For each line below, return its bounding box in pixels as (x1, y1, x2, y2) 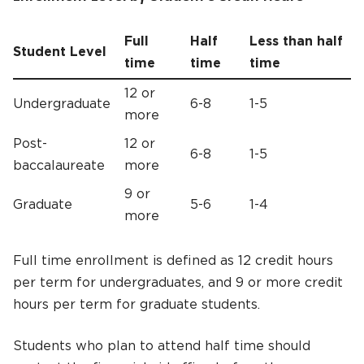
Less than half (249, 34, 343, 48)
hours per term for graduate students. (13, 297, 260, 311)
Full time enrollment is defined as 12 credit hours (13, 253, 333, 267)
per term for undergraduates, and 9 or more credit (13, 275, 343, 289)
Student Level (13, 45, 106, 58)
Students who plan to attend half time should (13, 339, 310, 353)
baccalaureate (13, 158, 105, 172)
